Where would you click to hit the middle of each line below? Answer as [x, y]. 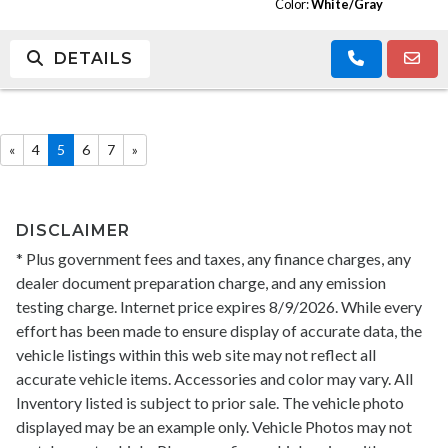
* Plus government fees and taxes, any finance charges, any [213, 258]
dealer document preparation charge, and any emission [201, 282]
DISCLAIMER [73, 230]
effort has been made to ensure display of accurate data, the [219, 330]
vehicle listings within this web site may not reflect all [196, 354]
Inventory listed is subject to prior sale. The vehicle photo [210, 402]
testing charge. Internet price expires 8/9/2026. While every [219, 306]
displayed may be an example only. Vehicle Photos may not [214, 426]
